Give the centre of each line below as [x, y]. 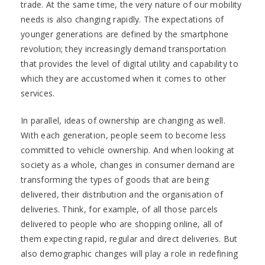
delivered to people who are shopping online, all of [122, 224]
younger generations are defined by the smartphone [125, 34]
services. [38, 93]
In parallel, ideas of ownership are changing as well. [123, 120]
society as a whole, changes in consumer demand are [128, 165]
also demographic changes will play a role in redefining [130, 253]
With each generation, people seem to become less [124, 135]
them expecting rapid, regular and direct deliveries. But [129, 239]
